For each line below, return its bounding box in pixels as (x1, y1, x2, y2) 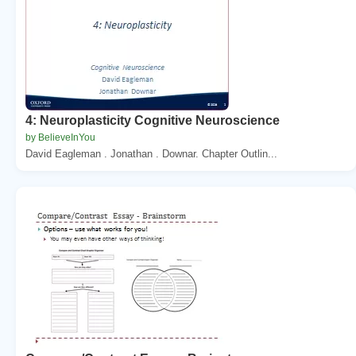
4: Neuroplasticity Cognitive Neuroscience (25, 113, 280, 127)
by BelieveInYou (25, 131, 95, 143)
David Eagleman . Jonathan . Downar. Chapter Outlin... (25, 147, 277, 160)
